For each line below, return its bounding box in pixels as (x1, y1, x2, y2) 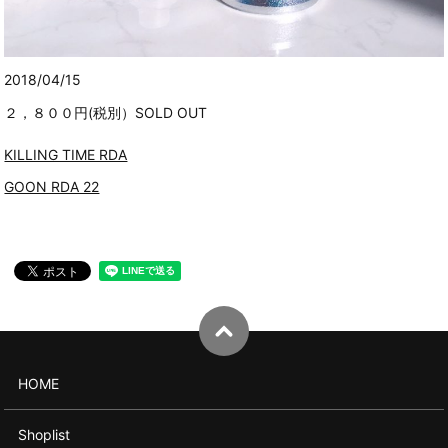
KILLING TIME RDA (4, 145, 128, 163)
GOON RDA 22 (4, 177, 100, 195)
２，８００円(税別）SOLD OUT (4, 104, 208, 122)
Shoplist (18, 425, 71, 443)
